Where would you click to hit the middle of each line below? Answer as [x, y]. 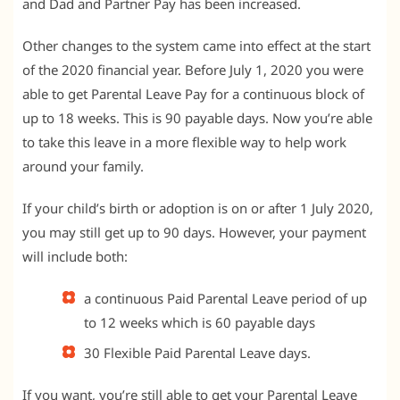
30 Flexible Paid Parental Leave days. [197, 353]
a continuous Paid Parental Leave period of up [225, 298]
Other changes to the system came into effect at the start [196, 45]
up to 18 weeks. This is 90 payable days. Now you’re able [197, 117]
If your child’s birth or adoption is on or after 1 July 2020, [198, 208]
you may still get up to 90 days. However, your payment [194, 232]
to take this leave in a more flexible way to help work [184, 142]
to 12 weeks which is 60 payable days [200, 322]
